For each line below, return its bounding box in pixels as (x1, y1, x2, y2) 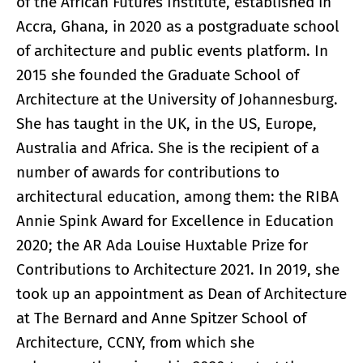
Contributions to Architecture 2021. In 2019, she (16, 259, 340, 279)
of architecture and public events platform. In (16, 41, 328, 60)
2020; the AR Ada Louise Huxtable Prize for (16, 235, 308, 254)
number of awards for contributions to (16, 162, 280, 181)
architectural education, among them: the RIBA (16, 186, 339, 206)
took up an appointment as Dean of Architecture (16, 284, 347, 303)
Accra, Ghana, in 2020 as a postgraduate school (16, 16, 340, 36)
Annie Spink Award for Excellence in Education (16, 211, 334, 230)
